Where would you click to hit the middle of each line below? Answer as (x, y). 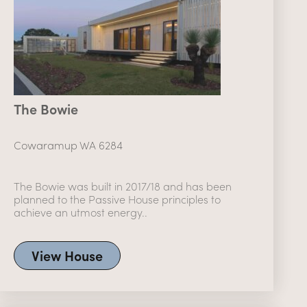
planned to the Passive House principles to (118, 199)
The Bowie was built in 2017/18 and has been (123, 186)
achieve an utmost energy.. (81, 212)
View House (67, 256)
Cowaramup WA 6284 (69, 145)
